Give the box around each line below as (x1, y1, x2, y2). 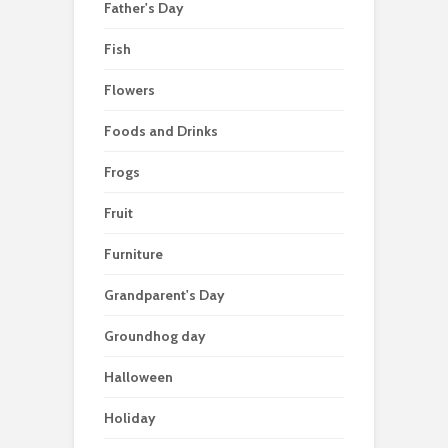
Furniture (104, 245, 163, 264)
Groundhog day (104, 327, 206, 346)
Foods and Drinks (104, 122, 218, 141)
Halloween (104, 368, 173, 387)
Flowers (104, 81, 155, 100)
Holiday (104, 409, 156, 428)
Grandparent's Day (104, 286, 225, 305)
